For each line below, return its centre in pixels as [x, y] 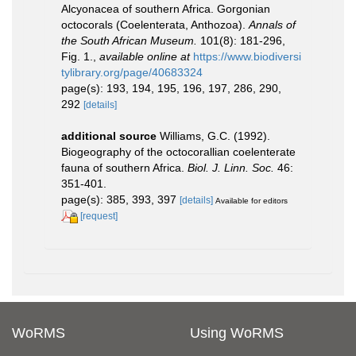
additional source [109, 136]
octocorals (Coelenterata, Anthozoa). [155, 25]
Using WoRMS [237, 333]
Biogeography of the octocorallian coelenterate [178, 152]
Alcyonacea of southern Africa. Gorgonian [166, 9]
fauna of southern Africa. [124, 168]
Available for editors [252, 201]
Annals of [272, 25]
